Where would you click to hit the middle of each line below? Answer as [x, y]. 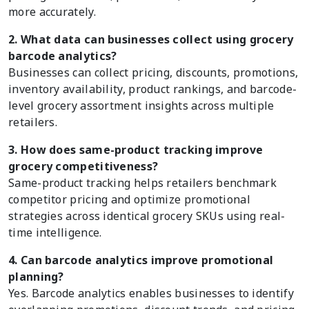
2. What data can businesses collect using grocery [151, 40]
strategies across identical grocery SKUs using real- [147, 216]
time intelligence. [55, 233]
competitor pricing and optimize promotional [129, 200]
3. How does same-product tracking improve [136, 150]
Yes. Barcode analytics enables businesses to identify [151, 293]
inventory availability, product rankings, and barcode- [153, 89]
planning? [36, 277]
